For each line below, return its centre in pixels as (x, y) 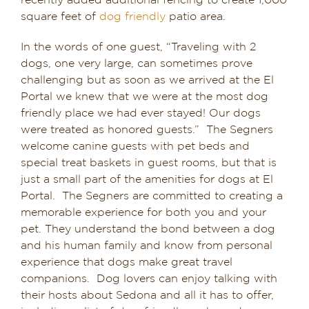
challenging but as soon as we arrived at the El (147, 80)
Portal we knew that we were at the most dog (144, 97)
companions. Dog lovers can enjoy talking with (149, 279)
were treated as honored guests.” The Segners (147, 130)
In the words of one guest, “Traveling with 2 (138, 47)
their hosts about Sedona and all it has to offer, (147, 295)
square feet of (60, 17)
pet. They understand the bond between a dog (148, 229)
